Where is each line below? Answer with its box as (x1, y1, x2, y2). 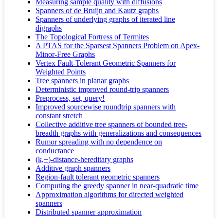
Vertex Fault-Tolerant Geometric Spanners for (36, 59, 176, 68)
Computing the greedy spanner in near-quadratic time (36, 182, 199, 190)
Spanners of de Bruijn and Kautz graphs (36, 6, 159, 15)
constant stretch (36, 111, 83, 120)
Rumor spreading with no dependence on (36, 138, 162, 146)
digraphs (36, 24, 62, 33)
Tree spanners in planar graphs (36, 76, 129, 85)
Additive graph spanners (36, 164, 110, 173)
